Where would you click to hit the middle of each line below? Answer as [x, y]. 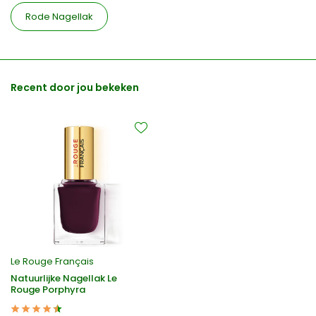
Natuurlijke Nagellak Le [64, 278]
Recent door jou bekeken [75, 88]
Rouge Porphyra [48, 289]
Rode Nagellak [59, 17]
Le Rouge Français [52, 261]
